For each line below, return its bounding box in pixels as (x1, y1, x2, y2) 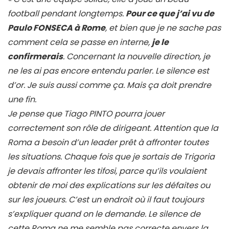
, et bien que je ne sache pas (105, 22, 221, 34)
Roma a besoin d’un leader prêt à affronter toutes (8, 136, 209, 149)
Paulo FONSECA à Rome (8, 22, 105, 34)
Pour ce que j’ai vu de (126, 8, 214, 20)
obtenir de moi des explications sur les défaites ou (8, 179, 210, 192)
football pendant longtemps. (8, 8, 126, 20)
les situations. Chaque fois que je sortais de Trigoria (8, 151, 215, 163)
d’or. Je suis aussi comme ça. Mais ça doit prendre (8, 79, 211, 91)
